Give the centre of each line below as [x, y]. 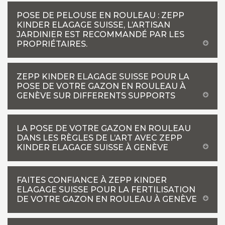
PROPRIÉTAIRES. [52, 44]
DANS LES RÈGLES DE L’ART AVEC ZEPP [99, 138]
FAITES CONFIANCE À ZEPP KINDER [92, 180]
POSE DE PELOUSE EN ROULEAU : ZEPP [100, 15]
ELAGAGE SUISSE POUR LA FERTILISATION [106, 190]
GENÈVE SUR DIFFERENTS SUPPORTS [96, 96]
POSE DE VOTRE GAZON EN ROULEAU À [101, 86]
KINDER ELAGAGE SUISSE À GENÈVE [92, 147]
